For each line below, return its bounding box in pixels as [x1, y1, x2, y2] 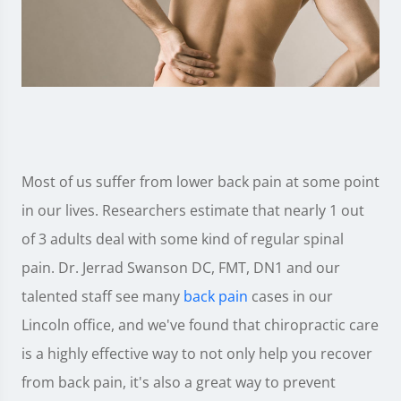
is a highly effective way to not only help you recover [21, 344, 372, 364]
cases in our [248, 286, 333, 307]
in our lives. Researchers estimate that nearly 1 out [21, 200, 364, 221]
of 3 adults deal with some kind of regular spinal [21, 229, 344, 250]
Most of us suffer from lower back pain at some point [21, 172, 380, 192]
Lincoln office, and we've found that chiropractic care [21, 315, 379, 336]
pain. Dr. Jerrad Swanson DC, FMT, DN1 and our [21, 258, 340, 278]
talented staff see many [21, 286, 183, 307]
